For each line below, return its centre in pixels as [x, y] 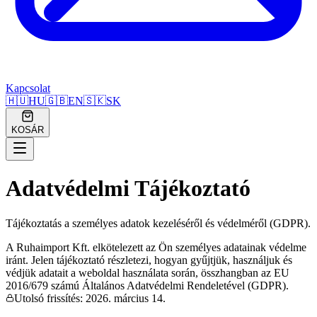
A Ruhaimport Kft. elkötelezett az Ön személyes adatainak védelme [156, 247]
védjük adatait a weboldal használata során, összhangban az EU [148, 272]
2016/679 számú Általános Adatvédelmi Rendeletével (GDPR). [147, 285]
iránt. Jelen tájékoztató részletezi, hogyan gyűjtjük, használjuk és [149, 260]
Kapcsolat [28, 88]
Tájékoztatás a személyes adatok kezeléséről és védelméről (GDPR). [158, 223]
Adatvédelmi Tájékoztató [128, 189]
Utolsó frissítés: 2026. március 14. [90, 298]
